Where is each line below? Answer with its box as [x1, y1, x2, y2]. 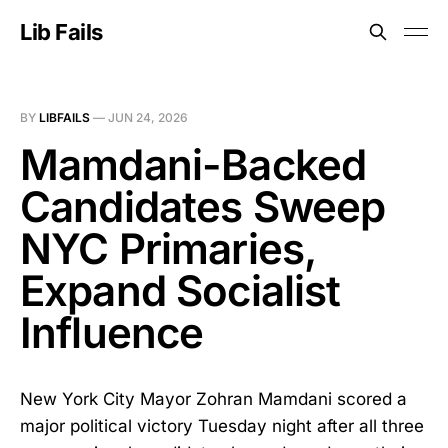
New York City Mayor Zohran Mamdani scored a [20, 389, 407, 409]
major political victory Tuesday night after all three [20, 416, 424, 436]
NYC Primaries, [20, 223, 316, 274]
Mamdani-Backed [20, 139, 367, 190]
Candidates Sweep [20, 181, 386, 232]
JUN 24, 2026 [108, 110, 188, 125]
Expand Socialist [20, 265, 341, 316]
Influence [20, 307, 204, 358]
